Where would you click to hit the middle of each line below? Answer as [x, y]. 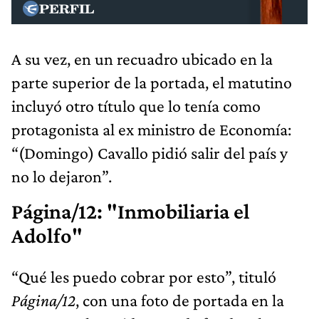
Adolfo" [47, 236]
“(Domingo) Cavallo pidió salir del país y [150, 153]
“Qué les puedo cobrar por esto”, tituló [144, 277]
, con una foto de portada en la [180, 300]
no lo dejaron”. [62, 177]
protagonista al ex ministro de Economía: [151, 130]
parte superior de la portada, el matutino [152, 83]
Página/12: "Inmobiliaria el [131, 212]
